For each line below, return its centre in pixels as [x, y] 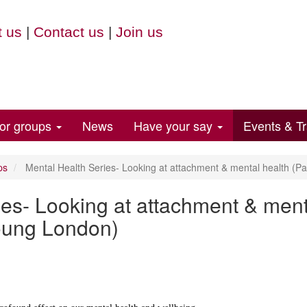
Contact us [69, 32]
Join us [139, 32]
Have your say [175, 125]
